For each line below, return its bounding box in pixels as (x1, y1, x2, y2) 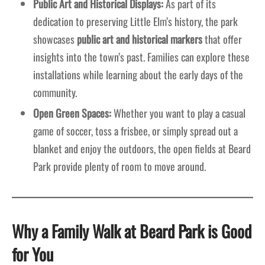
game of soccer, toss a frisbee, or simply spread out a (33, 123, 238, 139)
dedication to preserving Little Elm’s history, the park (33, 14, 238, 30)
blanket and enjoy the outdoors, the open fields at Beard (33, 141, 251, 157)
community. (33, 85, 77, 101)
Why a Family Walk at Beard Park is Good (12, 219, 251, 244)
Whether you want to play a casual (111, 105, 245, 121)
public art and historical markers (76, 31, 202, 47)
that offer (202, 31, 242, 47)
